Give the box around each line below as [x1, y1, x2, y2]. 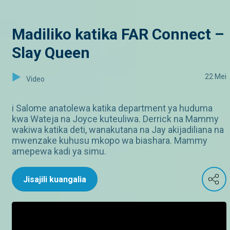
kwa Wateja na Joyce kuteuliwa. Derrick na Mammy [12, 113, 219, 124]
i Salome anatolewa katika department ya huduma [12, 103, 213, 113]
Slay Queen [12, 44, 90, 62]
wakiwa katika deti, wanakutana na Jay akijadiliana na [12, 124, 224, 135]
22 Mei [205, 72, 226, 81]
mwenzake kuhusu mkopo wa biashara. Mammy [12, 135, 207, 146]
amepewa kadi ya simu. [12, 146, 106, 157]
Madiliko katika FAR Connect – [12, 25, 224, 43]
